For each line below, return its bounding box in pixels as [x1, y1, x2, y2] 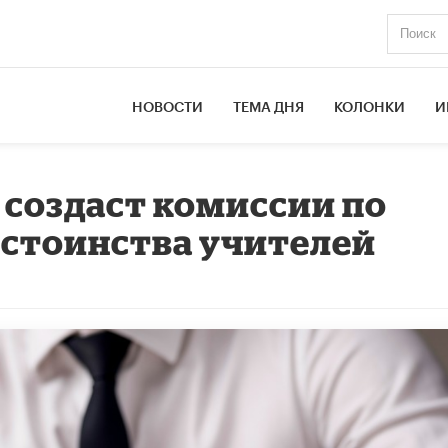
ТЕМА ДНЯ [233, 100, 305, 115]
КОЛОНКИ [334, 100, 406, 115]
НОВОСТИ [132, 100, 204, 115]
